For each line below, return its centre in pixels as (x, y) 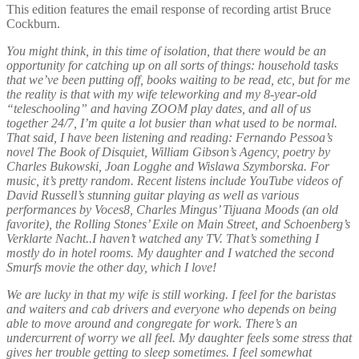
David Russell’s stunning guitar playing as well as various (153, 195)
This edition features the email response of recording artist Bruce (169, 9)
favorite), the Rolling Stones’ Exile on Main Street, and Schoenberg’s (178, 224)
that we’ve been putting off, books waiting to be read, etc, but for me (178, 79)
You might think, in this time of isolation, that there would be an (166, 50)
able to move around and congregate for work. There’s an (152, 323)
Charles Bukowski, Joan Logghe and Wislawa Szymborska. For (168, 166)
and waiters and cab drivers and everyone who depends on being (171, 309)
